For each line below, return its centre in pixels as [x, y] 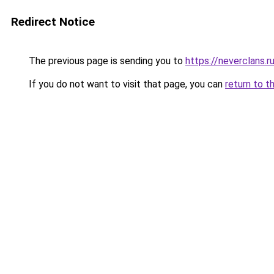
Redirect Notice [53, 22]
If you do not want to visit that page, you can [126, 84]
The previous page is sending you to [106, 61]
